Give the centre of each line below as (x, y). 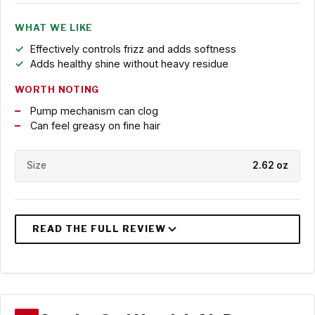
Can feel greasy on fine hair (95, 126)
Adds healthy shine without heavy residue (129, 64)
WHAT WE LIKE (54, 28)
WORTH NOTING (57, 90)
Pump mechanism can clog (94, 111)
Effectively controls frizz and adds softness (133, 49)
